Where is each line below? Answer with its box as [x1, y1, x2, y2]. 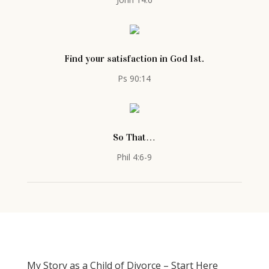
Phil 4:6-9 [116, 151, 153, 163]
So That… [113, 131, 156, 143]
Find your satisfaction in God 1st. [64, 53, 205, 64]
